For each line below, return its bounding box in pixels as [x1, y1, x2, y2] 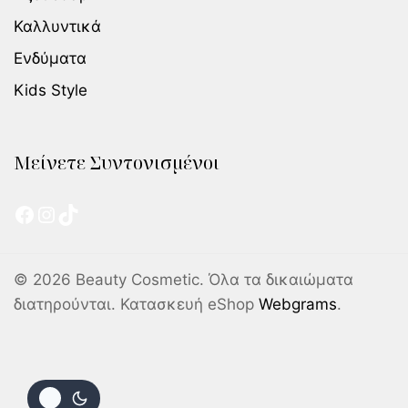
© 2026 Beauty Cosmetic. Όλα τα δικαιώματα [14, 270, 353, 290]
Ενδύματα [14, 49, 87, 68]
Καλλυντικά [14, 17, 101, 36]
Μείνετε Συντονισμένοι [14, 150, 219, 176]
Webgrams [259, 295, 337, 314]
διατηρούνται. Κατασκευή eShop [14, 295, 259, 314]
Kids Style [14, 81, 87, 100]
